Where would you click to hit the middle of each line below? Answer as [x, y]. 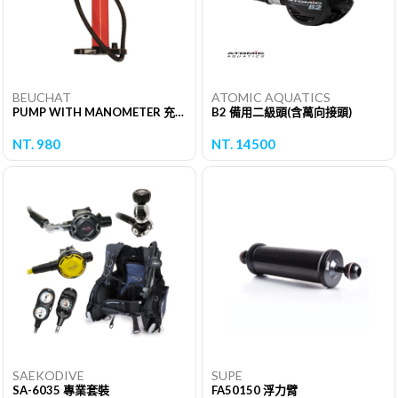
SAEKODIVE [48, 376]
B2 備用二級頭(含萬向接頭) [282, 112]
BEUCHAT [42, 98]
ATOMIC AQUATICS [271, 98]
